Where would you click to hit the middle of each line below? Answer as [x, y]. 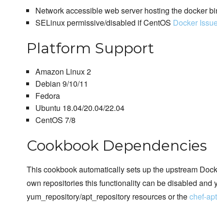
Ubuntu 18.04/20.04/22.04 [80, 108]
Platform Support [90, 48]
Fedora [47, 96]
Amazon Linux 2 [63, 72]
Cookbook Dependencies [117, 146]
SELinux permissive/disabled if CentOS [104, 23]
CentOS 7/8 [55, 120]
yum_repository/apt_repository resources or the [108, 197]
